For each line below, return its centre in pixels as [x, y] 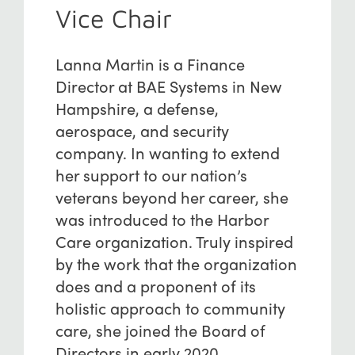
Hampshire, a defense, [137, 108]
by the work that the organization [176, 263]
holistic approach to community [170, 308]
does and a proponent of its [155, 286]
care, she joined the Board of [160, 330]
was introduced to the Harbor [162, 219]
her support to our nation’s [151, 175]
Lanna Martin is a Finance [150, 64]
